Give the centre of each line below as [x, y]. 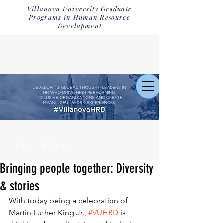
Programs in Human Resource [80, 17]
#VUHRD [103, 212]
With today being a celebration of [69, 200]
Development [80, 26]
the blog [43, 145]
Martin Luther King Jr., [49, 212]
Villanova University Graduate [80, 9]
